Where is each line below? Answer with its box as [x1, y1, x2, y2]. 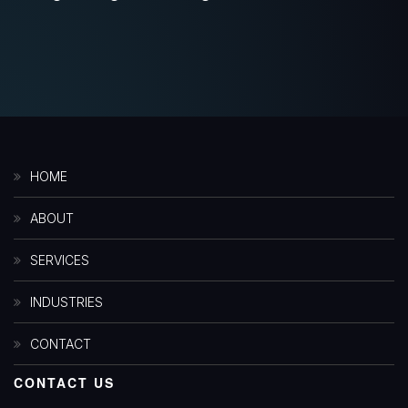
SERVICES [30, 251, 89, 268]
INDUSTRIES [30, 293, 103, 310]
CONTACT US [14, 372, 115, 392]
